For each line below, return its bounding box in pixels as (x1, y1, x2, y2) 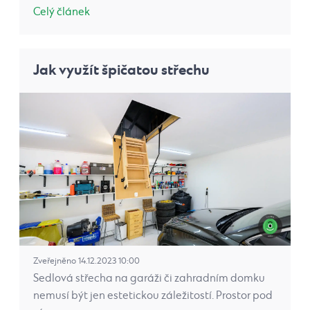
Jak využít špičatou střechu (33, 61, 210, 80)
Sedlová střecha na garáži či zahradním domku (33, 271, 265, 285)
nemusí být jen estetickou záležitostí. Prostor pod (33, 289, 273, 302)
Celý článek (33, 6, 90, 19)
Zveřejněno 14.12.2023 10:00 (33, 255, 140, 266)
